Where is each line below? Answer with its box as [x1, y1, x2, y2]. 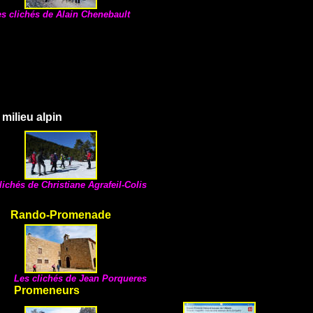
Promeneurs [14, 284, 80, 296]
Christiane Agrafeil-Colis [41, 180, 147, 190]
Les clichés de [14, 273, 79, 284]
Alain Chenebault [56, 9, 130, 20]
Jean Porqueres [79, 273, 147, 284]
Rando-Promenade [10, 209, 111, 221]
